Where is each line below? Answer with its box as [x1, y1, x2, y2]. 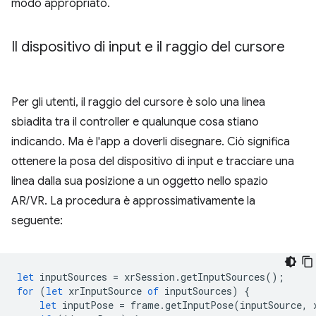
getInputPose [165, 298, 233, 312]
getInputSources [181, 270, 265, 284]
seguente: [11, 214, 63, 228]
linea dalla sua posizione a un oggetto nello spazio [11, 174, 268, 188]
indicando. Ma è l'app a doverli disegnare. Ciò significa [11, 135, 290, 149]
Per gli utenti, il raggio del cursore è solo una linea [11, 95, 265, 109]
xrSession [124, 270, 175, 284]
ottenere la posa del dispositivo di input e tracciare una [11, 154, 294, 169]
